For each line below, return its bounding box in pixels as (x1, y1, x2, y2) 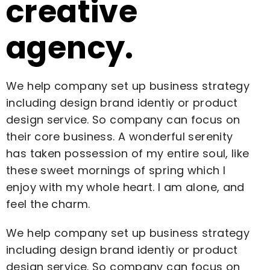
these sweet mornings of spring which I (6, 163, 226, 178)
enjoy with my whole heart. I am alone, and (6, 180, 245, 195)
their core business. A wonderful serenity (6, 129, 233, 145)
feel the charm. (6, 196, 90, 212)
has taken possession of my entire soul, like (6, 146, 250, 162)
